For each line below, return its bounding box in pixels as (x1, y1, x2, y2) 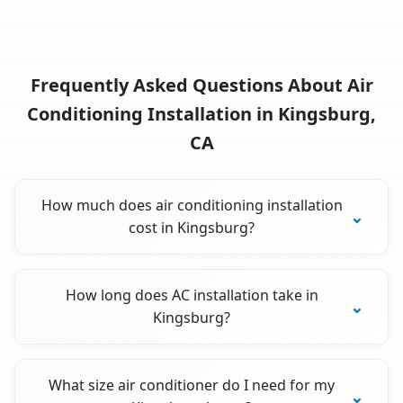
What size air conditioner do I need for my (49, 375, 336, 396)
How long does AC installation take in (65, 285, 318, 306)
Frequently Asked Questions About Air (30, 73, 373, 98)
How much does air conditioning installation (40, 195, 343, 216)
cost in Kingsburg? (129, 218, 255, 238)
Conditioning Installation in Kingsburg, (27, 102, 376, 127)
